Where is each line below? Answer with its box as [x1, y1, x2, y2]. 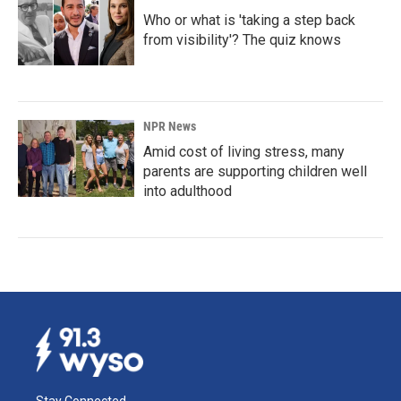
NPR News [143, 119, 196, 134]
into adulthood [143, 183, 232, 200]
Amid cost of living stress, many [143, 143, 345, 161]
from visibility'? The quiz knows [143, 31, 341, 49]
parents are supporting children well [143, 163, 367, 181]
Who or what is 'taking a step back [143, 12, 355, 30]
